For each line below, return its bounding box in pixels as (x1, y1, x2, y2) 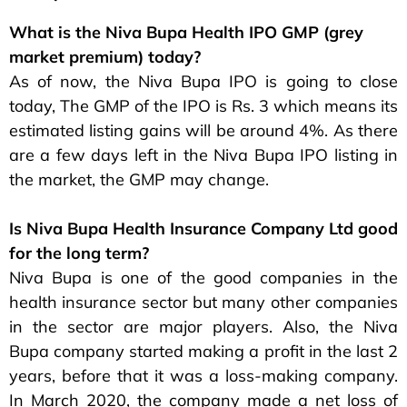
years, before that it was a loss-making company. (9, 364, 398, 386)
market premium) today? (9, 45, 201, 67)
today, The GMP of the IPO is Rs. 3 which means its (9, 94, 398, 116)
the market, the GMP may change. (9, 168, 269, 190)
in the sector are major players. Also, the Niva (9, 315, 398, 337)
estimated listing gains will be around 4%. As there (9, 119, 398, 141)
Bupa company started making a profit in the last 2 (9, 340, 398, 362)
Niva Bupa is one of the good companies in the (9, 266, 398, 288)
